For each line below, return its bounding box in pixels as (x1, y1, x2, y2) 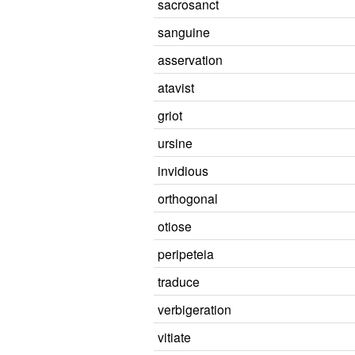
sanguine (158, 23, 210, 40)
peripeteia (158, 245, 214, 262)
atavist (158, 78, 194, 96)
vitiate (158, 328, 191, 345)
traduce (158, 273, 200, 290)
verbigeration (158, 300, 231, 318)
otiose (158, 217, 192, 235)
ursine (158, 134, 193, 151)
